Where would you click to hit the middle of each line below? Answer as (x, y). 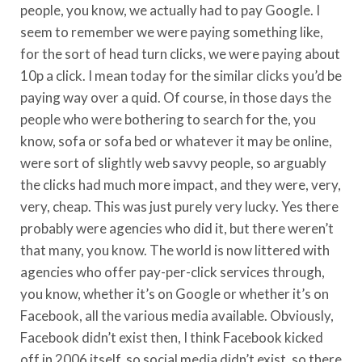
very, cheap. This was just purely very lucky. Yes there (179, 206)
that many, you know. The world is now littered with (175, 250)
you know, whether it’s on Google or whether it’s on (175, 293)
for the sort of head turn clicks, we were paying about (180, 53)
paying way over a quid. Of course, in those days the (176, 97)
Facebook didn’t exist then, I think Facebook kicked (172, 337)
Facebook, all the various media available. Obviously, (177, 315)
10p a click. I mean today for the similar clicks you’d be (181, 75)
